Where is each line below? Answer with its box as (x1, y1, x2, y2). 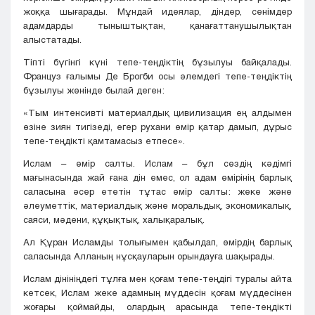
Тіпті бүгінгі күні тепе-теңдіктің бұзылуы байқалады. (23, 56, 292, 68)
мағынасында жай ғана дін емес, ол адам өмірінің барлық (23, 172, 292, 184)
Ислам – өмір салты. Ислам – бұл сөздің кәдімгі (23, 157, 292, 169)
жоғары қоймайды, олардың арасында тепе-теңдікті (23, 301, 292, 313)
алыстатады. (23, 34, 82, 46)
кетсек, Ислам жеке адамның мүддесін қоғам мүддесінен (23, 287, 292, 299)
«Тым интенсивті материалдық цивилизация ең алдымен (23, 107, 292, 119)
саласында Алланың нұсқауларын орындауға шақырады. (23, 250, 275, 262)
